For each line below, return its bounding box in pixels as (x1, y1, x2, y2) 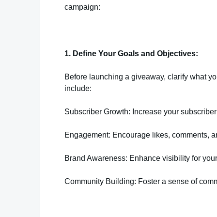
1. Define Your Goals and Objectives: (64, 49, 198, 58)
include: (64, 84, 92, 93)
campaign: (64, 3, 100, 11)
